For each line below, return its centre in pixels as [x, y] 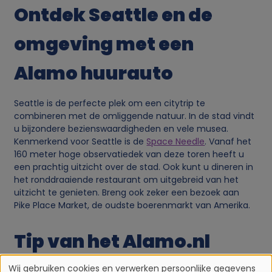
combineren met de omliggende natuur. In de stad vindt [134, 116]
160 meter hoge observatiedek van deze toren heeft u [129, 155]
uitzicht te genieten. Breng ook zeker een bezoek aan [127, 193]
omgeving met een [104, 44]
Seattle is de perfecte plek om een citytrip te [110, 104]
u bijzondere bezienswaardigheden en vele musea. [121, 129]
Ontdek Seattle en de [114, 15]
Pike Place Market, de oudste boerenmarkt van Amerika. [132, 206]
